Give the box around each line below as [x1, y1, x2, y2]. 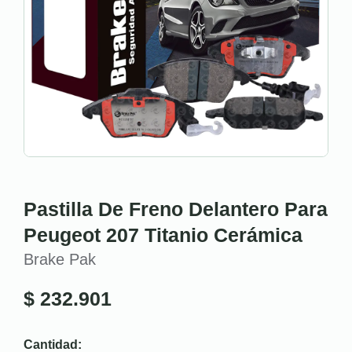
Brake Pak [24, 251, 96, 268]
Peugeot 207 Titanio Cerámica [24, 224, 302, 246]
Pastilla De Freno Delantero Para [24, 198, 328, 220]
